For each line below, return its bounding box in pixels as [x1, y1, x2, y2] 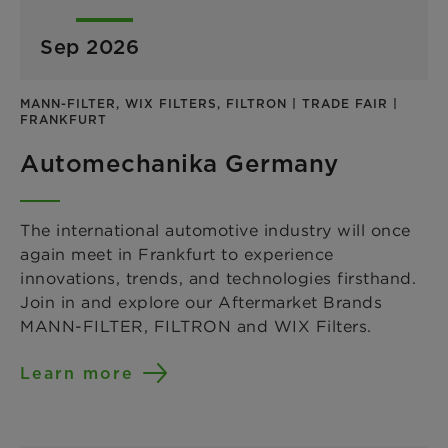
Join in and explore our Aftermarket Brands [20, 291, 382, 312]
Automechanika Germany [20, 148, 339, 178]
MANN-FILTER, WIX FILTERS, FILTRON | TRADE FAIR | [20, 95, 398, 111]
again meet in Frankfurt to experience [20, 243, 334, 264]
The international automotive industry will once [20, 219, 411, 240]
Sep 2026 [40, 34, 139, 59]
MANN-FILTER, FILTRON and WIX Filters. [20, 315, 372, 336]
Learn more [20, 363, 134, 383]
